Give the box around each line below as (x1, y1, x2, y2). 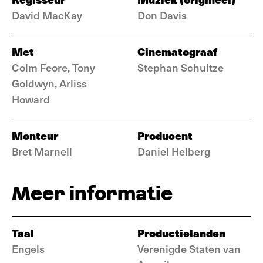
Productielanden (137, 225, 225, 241)
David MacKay (12, 8, 82, 22)
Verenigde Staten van (137, 241, 241, 256)
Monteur (12, 127, 58, 143)
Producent (137, 127, 193, 143)
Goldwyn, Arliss (12, 76, 87, 90)
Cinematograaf (137, 43, 217, 59)
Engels (12, 241, 45, 256)
